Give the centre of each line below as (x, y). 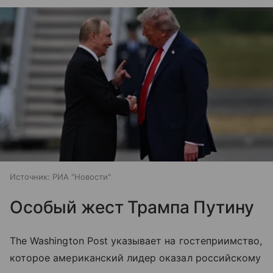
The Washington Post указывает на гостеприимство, (136, 240)
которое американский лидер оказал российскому (136, 257)
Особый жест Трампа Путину (132, 207)
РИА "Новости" (82, 176)
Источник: (30, 176)
